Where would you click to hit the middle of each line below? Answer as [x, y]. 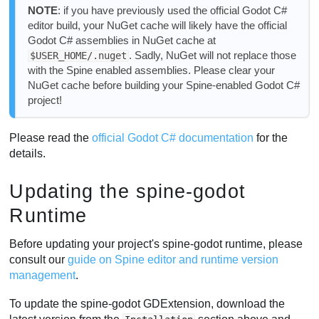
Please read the [51, 138]
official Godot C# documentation [173, 138]
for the [271, 138]
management [43, 276]
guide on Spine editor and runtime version [173, 260]
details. [28, 154]
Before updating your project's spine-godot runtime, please [156, 244]
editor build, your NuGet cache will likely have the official [157, 26]
